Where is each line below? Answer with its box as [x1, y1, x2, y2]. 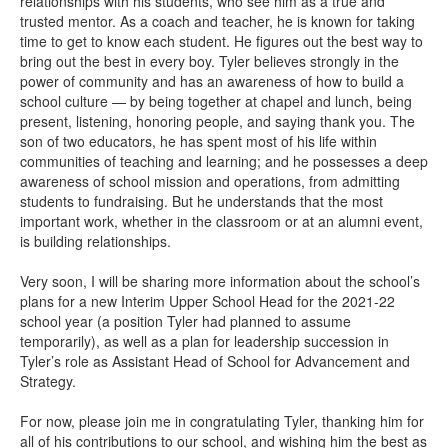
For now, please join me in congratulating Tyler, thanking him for [20, 411, 424, 431]
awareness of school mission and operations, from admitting [20, 171, 400, 191]
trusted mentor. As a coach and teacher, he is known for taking [20, 11, 415, 31]
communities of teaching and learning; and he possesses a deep [20, 151, 428, 171]
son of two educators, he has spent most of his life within [20, 131, 377, 151]
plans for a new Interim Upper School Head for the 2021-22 [20, 291, 395, 311]
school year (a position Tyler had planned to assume [20, 311, 351, 331]
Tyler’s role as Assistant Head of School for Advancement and [20, 351, 410, 371]
